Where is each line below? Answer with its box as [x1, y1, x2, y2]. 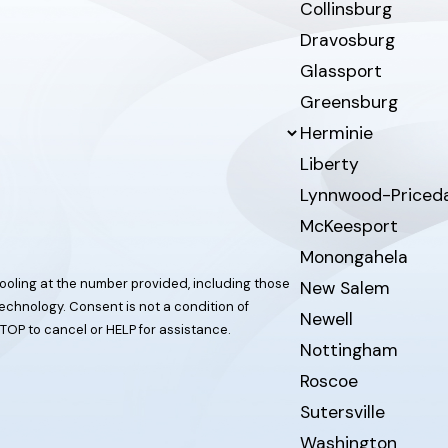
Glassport [299, 60, 382, 83]
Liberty [299, 153, 359, 176]
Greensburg [299, 91, 398, 114]
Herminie [299, 122, 373, 145]
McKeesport [299, 215, 398, 238]
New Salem [299, 277, 390, 300]
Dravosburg [299, 29, 395, 52]
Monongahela [299, 246, 408, 269]
